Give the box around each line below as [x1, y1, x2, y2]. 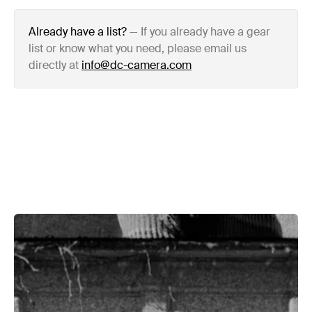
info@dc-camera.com [81, 58, 192, 72]
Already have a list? [29, 24, 127, 39]
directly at [29, 58, 79, 72]
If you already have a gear [141, 24, 270, 39]
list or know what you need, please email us [29, 41, 247, 56]
